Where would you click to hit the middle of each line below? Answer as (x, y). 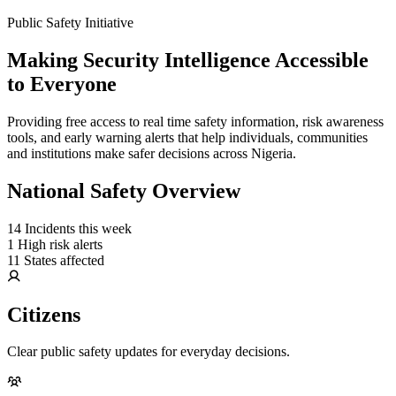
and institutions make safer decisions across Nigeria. (152, 153)
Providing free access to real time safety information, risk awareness (195, 121)
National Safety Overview (124, 190)
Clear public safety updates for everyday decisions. (148, 352)
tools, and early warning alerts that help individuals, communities (187, 137)
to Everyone (62, 84)
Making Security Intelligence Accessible (188, 60)
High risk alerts (60, 244)
